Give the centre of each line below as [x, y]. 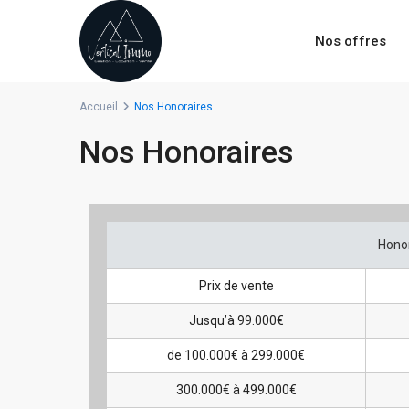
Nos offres [351, 41]
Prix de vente [236, 286]
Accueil [99, 107]
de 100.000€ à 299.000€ [236, 355]
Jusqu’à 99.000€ [236, 320]
